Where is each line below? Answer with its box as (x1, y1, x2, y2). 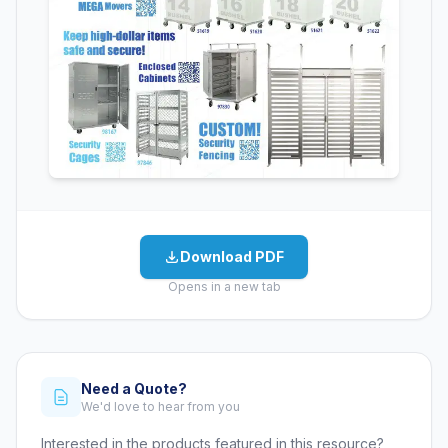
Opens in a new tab (167, 279, 281, 295)
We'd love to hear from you (81, 399, 240, 415)
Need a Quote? (81, 380, 187, 398)
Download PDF (180, 248, 284, 266)
